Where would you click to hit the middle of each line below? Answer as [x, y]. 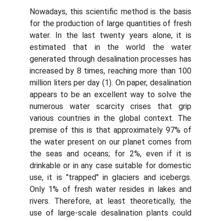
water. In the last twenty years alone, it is [110, 35]
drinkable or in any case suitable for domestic [110, 166]
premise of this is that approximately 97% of [110, 130]
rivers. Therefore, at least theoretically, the [110, 201]
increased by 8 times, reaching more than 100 [110, 71]
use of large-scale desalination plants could [110, 213]
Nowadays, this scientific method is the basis [110, 12]
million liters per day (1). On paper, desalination [110, 83]
